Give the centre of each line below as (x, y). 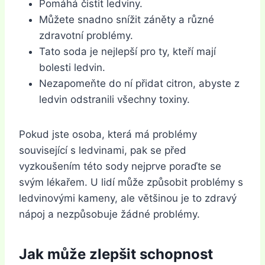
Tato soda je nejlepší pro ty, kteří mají (127, 51)
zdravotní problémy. (86, 35)
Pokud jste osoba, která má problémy (108, 134)
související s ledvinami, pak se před (103, 150)
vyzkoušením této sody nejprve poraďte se (120, 166)
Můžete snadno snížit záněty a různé (127, 19)
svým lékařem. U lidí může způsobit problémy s (131, 182)
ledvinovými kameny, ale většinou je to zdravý (128, 198)
